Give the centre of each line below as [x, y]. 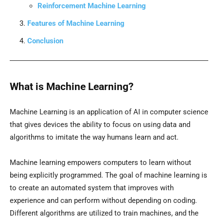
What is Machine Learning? [72, 87]
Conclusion [45, 41]
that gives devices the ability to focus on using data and [100, 125]
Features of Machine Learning [76, 24]
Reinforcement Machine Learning [92, 6]
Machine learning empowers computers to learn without [100, 163]
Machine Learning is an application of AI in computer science [109, 112]
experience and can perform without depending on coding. [103, 201]
